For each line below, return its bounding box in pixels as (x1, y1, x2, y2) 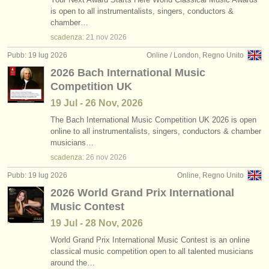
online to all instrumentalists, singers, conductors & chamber (50, 127, 261, 136)
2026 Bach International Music (50, 67, 205, 79)
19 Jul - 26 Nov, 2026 (50, 98, 143, 108)
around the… (50, 258, 95, 267)
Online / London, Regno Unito (147, 51, 244, 59)
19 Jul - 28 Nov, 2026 (50, 218, 143, 228)
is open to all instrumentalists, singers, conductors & (50, 7, 234, 16)
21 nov (86, 33, 108, 41)
